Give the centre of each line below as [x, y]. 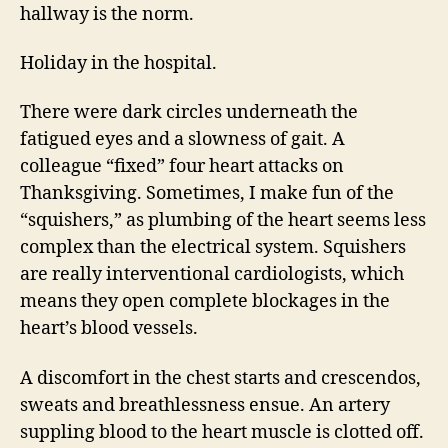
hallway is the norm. [107, 14]
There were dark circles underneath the [189, 112]
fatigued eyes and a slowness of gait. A [182, 139]
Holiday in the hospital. [118, 63]
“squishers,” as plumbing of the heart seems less [223, 220]
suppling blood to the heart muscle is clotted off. [222, 432]
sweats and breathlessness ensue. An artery [205, 405]
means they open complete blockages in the [205, 301]
